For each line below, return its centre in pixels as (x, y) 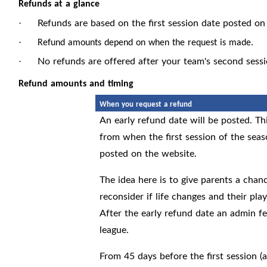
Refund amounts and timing (76, 84)
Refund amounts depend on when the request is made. (145, 43)
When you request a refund (146, 104)
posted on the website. (148, 153)
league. (114, 229)
